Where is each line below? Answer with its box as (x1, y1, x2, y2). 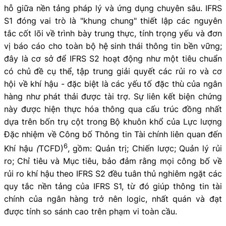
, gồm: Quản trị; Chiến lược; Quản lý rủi (67, 143, 222, 153)
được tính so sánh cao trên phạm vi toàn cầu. (4, 206, 177, 216)
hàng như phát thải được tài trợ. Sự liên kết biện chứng (4, 91, 222, 101)
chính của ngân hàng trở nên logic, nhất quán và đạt (4, 193, 222, 204)
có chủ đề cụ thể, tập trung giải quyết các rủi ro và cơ (4, 66, 222, 76)
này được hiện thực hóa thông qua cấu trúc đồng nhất (4, 103, 222, 114)
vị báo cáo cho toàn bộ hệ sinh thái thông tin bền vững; (4, 40, 222, 51)
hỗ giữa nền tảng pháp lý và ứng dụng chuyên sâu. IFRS (4, 3, 222, 13)
